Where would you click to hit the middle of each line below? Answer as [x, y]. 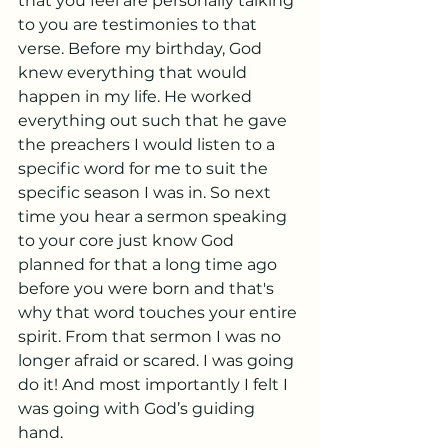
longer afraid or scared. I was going [158, 360]
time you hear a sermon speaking [154, 216]
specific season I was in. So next [146, 192]
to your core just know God [128, 240]
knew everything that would [134, 72]
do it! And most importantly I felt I [155, 384]
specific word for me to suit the [145, 168]
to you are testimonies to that [139, 24]
